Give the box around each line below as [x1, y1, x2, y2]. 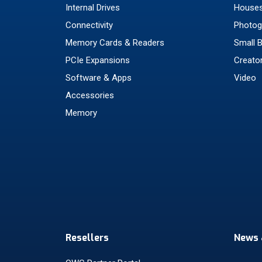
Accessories [65, 90, 114, 101]
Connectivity [65, 20, 113, 30]
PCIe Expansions [65, 55, 130, 65]
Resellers [65, 232, 109, 244]
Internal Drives [65, 2, 120, 13]
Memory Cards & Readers [65, 37, 164, 48]
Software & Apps [65, 73, 132, 83]
